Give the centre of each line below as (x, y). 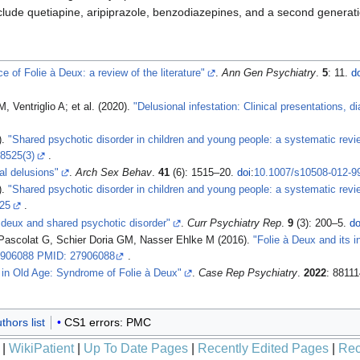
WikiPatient (41, 349)
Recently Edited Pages (263, 349)
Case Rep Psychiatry (247, 273)
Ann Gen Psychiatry (268, 74)
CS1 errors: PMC (107, 322)
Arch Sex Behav (113, 173)
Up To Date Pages (136, 349)
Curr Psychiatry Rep (234, 223)
